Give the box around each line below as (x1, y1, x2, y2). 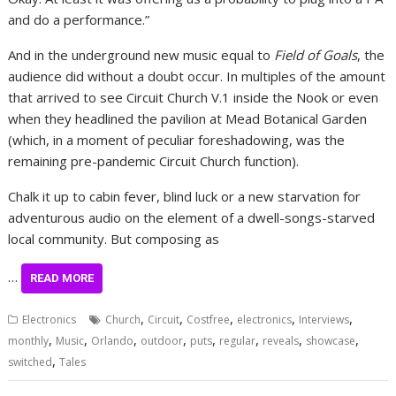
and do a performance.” (8, 11, 150, 29)
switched (8, 354, 53, 370)
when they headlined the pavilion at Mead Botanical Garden (8, 110, 368, 128)
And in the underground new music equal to (8, 46, 275, 65)
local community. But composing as (8, 230, 220, 248)
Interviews (299, 312, 350, 328)
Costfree (187, 312, 231, 328)
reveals (263, 333, 300, 349)
